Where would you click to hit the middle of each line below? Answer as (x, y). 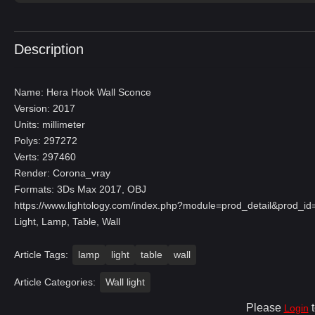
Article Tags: (41, 255)
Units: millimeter (50, 124)
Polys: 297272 (46, 141)
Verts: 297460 (45, 157)
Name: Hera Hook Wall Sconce (83, 92)
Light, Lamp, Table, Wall (67, 221)
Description (49, 49)
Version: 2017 (45, 108)
